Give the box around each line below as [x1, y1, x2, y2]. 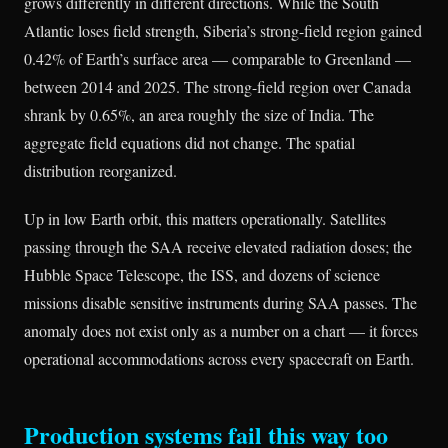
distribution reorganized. [24, 160, 177, 182]
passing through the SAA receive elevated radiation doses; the [24, 235, 412, 257]
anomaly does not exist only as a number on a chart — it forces [24, 319, 418, 341]
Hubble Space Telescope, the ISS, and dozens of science [24, 263, 380, 285]
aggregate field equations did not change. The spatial [24, 132, 355, 154]
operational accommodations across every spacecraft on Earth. [24, 347, 414, 369]
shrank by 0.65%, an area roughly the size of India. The [24, 104, 374, 126]
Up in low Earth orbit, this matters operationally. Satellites [24, 207, 386, 229]
